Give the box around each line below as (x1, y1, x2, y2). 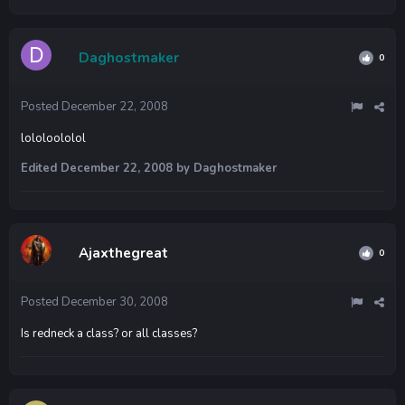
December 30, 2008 (61, 293, 168, 310)
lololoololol (21, 129, 86, 146)
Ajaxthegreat (79, 243, 168, 262)
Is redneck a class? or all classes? (21, 325, 197, 342)
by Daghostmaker (173, 159, 277, 176)
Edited (21, 159, 61, 176)
